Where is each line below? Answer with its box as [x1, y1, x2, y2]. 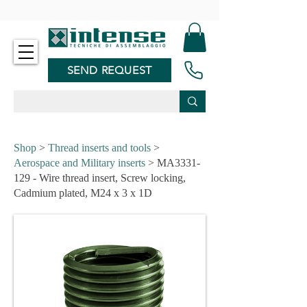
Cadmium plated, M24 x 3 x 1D [14, 187, 152, 199]
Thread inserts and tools [48, 142, 151, 153]
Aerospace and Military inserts [14, 157, 145, 169]
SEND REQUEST [66, 63, 153, 77]
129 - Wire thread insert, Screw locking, [14, 172, 186, 184]
